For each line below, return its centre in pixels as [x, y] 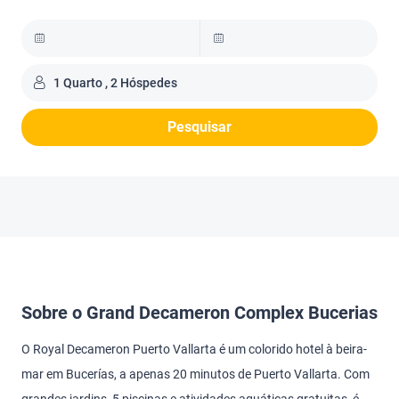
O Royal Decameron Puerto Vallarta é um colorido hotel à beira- [194, 349]
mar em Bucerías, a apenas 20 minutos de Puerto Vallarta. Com [195, 374]
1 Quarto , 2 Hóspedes [115, 83]
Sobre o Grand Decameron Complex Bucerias [199, 313]
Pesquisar [199, 127]
